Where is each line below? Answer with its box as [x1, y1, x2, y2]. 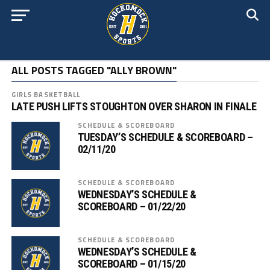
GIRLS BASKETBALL [11, 89, 81, 99]
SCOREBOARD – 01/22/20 [77, 200, 186, 213]
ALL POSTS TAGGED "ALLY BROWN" [11, 62, 177, 78]
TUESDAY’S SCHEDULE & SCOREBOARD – [77, 131, 253, 143]
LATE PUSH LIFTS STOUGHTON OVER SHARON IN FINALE [11, 100, 257, 113]
